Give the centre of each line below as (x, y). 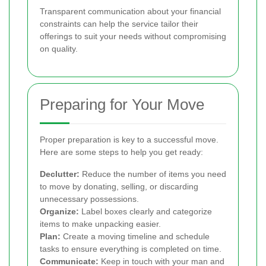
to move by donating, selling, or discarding (119, 186)
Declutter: (60, 174)
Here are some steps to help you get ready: (121, 152)
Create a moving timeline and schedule (135, 236)
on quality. (59, 48)
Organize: (59, 211)
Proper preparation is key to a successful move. (129, 139)
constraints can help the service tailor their (119, 23)
